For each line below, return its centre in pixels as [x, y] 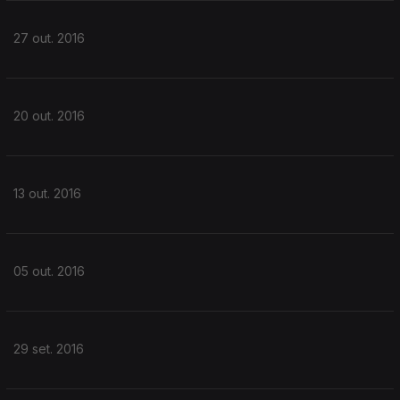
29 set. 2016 [49, 349]
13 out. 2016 [47, 193]
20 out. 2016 [49, 116]
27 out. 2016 [49, 38]
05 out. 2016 [49, 271]
